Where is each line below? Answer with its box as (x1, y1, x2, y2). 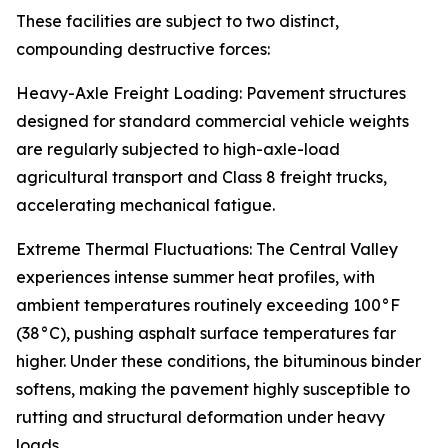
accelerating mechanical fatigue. (16, 195, 275, 216)
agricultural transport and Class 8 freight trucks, (16, 167, 387, 188)
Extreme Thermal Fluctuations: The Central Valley (16, 239, 398, 260)
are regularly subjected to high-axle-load (16, 139, 340, 160)
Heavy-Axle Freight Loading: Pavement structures (16, 83, 406, 104)
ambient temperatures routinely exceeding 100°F (16, 295, 400, 316)
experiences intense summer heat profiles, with (16, 267, 375, 288)
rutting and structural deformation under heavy (16, 407, 385, 428)
